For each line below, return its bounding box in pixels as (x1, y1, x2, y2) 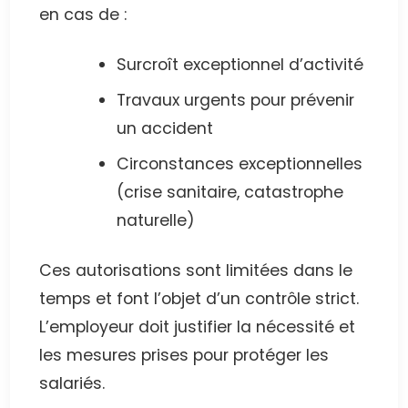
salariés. (39, 372, 106, 395)
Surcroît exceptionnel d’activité (117, 54, 363, 76)
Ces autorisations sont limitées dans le (39, 260, 353, 282)
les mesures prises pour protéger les (39, 344, 330, 367)
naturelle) (117, 209, 195, 232)
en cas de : (39, 4, 127, 26)
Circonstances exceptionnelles (117, 153, 362, 176)
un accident (117, 117, 213, 140)
